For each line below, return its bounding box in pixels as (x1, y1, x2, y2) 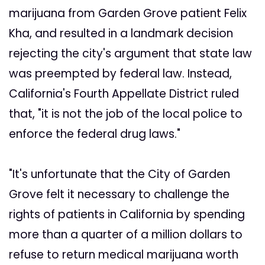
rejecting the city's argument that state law (9, 46, 252, 62)
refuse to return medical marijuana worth (9, 247, 238, 263)
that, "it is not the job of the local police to (9, 106, 243, 122)
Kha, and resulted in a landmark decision (9, 25, 233, 42)
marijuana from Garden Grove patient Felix (9, 5, 247, 22)
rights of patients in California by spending (9, 206, 245, 223)
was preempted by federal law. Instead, (9, 66, 232, 82)
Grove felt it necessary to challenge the (9, 186, 230, 203)
